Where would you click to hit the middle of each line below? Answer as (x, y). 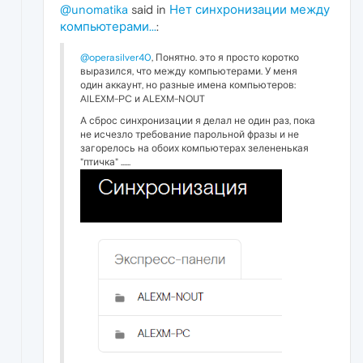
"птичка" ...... (105, 162)
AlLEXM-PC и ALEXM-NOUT (143, 99)
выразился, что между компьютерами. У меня (189, 72)
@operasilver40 (116, 58)
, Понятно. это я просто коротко (225, 58)
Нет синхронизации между (250, 10)
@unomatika (94, 10)
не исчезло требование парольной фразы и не (190, 135)
